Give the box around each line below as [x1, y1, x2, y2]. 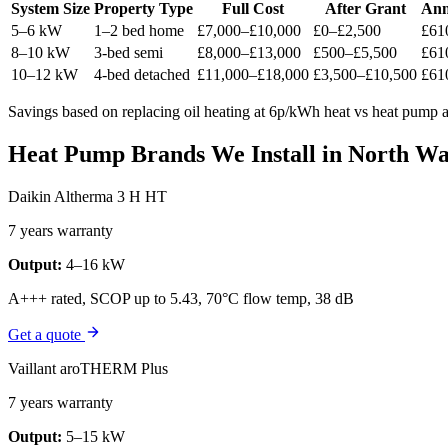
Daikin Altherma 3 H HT [8, 187, 167, 205]
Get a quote [8, 325, 85, 343]
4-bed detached [94, 66, 190, 84]
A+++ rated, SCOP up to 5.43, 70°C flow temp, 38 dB [8, 289, 354, 307]
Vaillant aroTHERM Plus [8, 359, 168, 377]
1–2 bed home [94, 22, 184, 40]
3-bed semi [94, 44, 163, 62]
